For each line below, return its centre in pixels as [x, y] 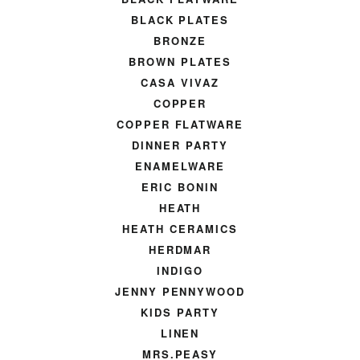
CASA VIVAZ [180, 82]
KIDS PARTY [180, 312]
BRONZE [180, 41]
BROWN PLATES [180, 61]
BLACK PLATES [180, 20]
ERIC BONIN [180, 187]
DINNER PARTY [180, 145]
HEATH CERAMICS [180, 229]
